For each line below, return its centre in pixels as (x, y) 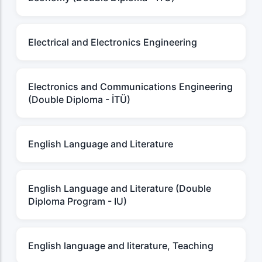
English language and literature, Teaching (121, 246)
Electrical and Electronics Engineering (113, 42)
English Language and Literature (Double (120, 189)
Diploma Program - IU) (77, 201)
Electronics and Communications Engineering (130, 87)
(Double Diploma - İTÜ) (79, 100)
